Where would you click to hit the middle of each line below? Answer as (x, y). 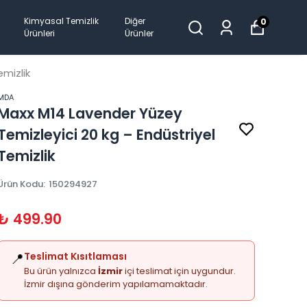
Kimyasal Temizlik (62, 21)
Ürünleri (40, 33)
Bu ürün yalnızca (61, 271)
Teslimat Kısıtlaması (75, 256)
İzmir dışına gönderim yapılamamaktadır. (116, 284)
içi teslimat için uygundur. (179, 271)
